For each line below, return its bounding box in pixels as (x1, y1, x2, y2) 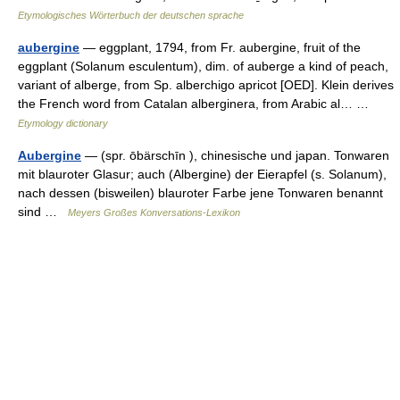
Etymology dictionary (18, 118, 108, 129)
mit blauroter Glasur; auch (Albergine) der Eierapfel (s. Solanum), (18, 167, 387, 181)
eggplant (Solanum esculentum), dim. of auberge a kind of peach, (18, 59, 388, 73)
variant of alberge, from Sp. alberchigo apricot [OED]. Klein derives (18, 78, 394, 92)
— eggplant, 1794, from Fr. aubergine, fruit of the (79, 40, 361, 54)
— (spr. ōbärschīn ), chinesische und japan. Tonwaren (81, 148, 389, 162)
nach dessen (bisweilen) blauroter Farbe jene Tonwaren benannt (18, 186, 383, 200)
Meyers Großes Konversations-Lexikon (68, 207, 240, 218)
